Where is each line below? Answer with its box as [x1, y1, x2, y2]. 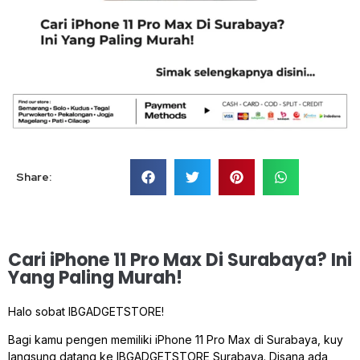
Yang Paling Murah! [8, 265, 182, 291]
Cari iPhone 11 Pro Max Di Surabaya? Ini [8, 247, 352, 273]
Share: [16, 170, 51, 185]
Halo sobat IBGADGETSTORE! [8, 305, 164, 319]
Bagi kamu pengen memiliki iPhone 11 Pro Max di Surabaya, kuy [8, 333, 346, 347]
